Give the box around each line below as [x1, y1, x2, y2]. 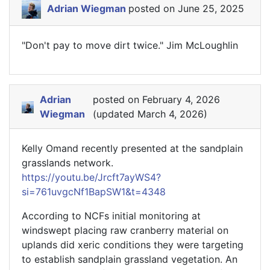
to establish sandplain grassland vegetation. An [22, 253, 237, 266]
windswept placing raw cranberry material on [22, 224, 228, 237]
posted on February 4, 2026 [92, 93, 220, 106]
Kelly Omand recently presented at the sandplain [22, 142, 243, 155]
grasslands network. [22, 157, 113, 169]
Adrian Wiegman [47, 2, 126, 15]
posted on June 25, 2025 [128, 2, 244, 15]
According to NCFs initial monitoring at [22, 210, 201, 222]
